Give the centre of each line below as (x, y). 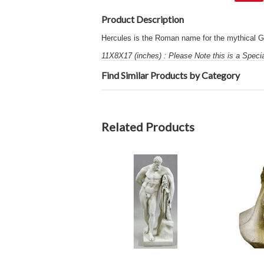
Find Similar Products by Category (171, 75)
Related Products (148, 127)
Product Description (143, 19)
